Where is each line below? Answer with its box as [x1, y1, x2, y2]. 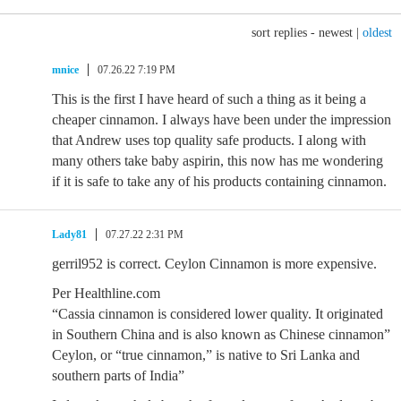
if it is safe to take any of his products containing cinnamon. [52, 174, 387, 189]
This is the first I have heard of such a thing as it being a [52, 91, 366, 107]
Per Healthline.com [52, 286, 160, 301]
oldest [363, 26, 392, 39]
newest [319, 26, 353, 39]
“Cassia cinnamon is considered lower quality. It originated [52, 306, 383, 321]
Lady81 [52, 228, 87, 241]
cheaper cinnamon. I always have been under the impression [52, 112, 391, 127]
